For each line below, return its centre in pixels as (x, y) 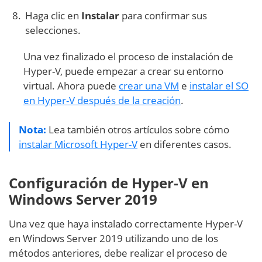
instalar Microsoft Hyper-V (78, 144)
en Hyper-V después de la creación (102, 101)
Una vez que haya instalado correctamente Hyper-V (126, 224)
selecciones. (53, 30)
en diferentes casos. (185, 144)
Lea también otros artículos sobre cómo (138, 130)
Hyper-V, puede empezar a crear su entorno (123, 71)
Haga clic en (53, 16)
